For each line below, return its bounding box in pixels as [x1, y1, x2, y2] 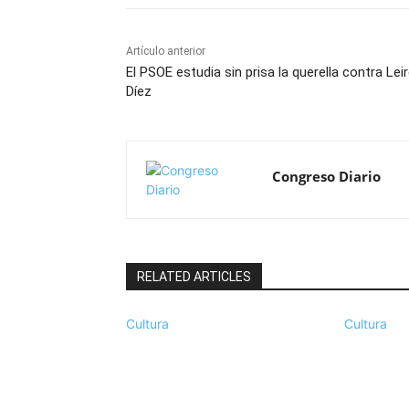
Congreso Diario [272, 167, 381, 186]
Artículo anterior [126, 45, 205, 58]
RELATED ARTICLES [137, 269, 251, 285]
